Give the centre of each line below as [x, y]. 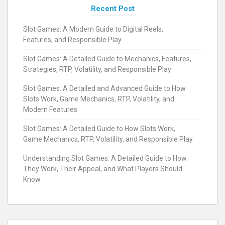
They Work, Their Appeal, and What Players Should [103, 168]
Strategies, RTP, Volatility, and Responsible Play [97, 69]
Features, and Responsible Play [72, 39]
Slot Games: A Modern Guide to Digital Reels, [93, 29]
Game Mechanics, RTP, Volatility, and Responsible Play [108, 139]
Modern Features [50, 109]
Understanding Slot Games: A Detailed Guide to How [105, 158]
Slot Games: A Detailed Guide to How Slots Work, [99, 128]
